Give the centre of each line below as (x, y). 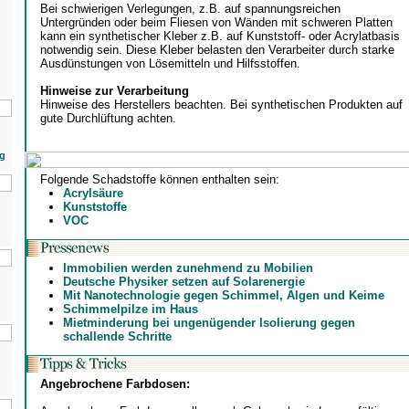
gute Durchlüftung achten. (108, 119)
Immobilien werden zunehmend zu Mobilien (188, 268)
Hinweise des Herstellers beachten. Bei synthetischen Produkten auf (221, 105)
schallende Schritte (117, 336)
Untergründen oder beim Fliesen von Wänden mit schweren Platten (216, 23)
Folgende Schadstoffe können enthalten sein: (160, 179)
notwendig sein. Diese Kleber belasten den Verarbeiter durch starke (217, 50)
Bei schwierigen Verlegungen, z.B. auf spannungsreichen (190, 9)
